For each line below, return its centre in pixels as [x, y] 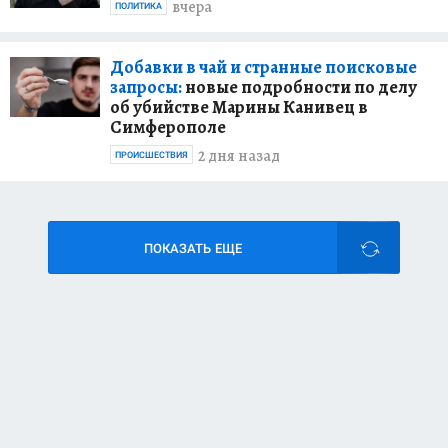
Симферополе [168, 126]
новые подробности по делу [299, 86]
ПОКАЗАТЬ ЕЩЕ [193, 248]
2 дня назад [239, 156]
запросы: [146, 86]
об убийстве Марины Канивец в [239, 106]
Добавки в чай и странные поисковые [263, 66]
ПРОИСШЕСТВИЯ [151, 154]
